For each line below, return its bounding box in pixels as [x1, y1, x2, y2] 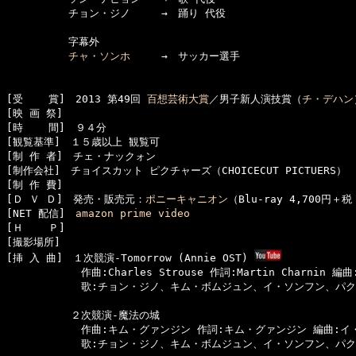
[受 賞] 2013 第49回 [6, 93, 147, 105]
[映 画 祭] [6, 107, 73, 119]
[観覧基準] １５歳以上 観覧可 [6, 136, 180, 148]
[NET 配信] [6, 207, 75, 219]
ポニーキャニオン [145, 193, 228, 205]
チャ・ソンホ [68, 50, 130, 62]
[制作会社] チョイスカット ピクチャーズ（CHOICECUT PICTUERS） [6, 164, 346, 176]
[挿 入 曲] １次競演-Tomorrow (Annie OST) [6, 252, 254, 264]
